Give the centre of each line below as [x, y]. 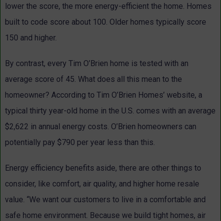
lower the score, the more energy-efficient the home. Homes [108, 6]
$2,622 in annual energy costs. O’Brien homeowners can [101, 127]
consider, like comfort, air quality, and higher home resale [102, 184]
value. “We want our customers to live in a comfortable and [105, 200]
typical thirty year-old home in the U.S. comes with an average [110, 111]
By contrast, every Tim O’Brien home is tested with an [97, 64]
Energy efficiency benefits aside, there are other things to [103, 168]
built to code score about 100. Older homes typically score [106, 22]
